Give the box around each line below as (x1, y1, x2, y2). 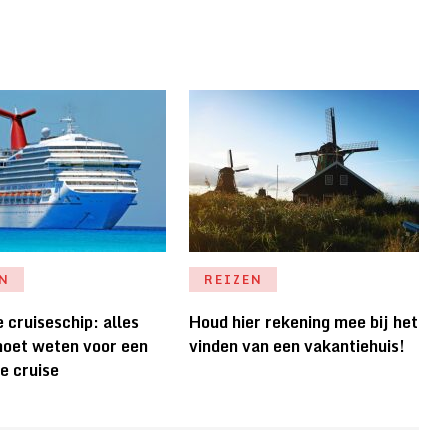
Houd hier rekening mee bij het (188, 309, 418, 336)
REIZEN (203, 270, 263, 290)
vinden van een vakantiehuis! (188, 333, 405, 360)
